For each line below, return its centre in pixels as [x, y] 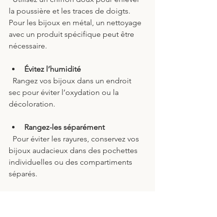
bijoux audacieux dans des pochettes [74, 151]
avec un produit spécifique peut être [72, 34]
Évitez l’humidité [53, 69]
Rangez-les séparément [64, 127]
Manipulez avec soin [59, 197]
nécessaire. [28, 46]
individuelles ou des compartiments [71, 162]
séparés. [23, 174]
